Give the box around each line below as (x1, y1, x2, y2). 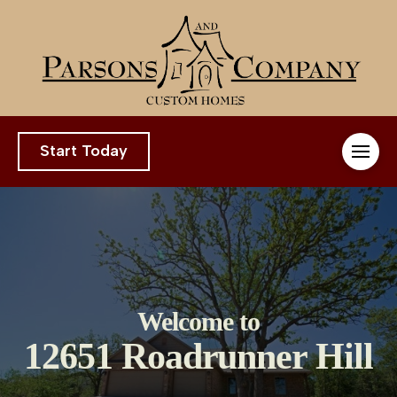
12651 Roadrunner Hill (24, 336, 373, 378)
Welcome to (137, 307, 260, 337)
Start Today (40, 141, 128, 161)
